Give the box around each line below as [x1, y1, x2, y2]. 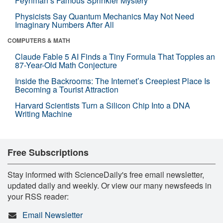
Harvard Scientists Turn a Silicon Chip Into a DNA [15, 99, 190, 111]
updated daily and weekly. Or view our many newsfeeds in [7, 179, 212, 191]
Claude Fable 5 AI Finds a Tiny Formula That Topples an [15, 50, 215, 62]
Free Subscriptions [7, 145, 89, 159]
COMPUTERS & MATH [7, 35, 70, 45]
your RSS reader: [7, 190, 69, 202]
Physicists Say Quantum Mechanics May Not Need [15, 10, 194, 22]
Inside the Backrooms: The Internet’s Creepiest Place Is [15, 75, 210, 87]
